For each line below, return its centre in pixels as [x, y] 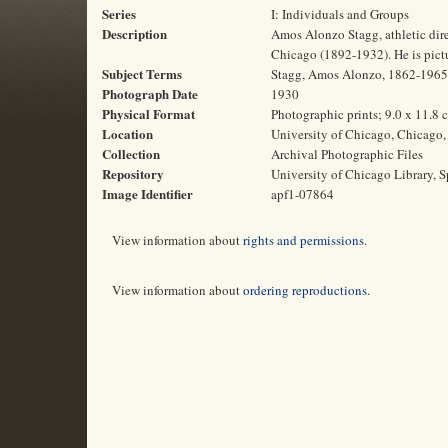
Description [134, 33]
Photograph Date [150, 93]
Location [127, 133]
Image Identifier [147, 193]
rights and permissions [303, 240]
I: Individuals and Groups [340, 14]
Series [119, 13]
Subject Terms [142, 73]
